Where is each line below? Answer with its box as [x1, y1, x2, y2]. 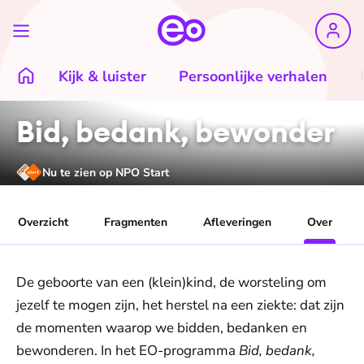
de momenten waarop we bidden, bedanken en [16, 318, 307, 338]
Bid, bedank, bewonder [16, 113, 336, 150]
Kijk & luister [58, 67, 146, 86]
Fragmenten [104, 214, 167, 231]
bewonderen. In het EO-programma [16, 341, 239, 361]
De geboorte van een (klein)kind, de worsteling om [16, 273, 327, 292]
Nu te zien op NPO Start [42, 164, 169, 180]
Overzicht [18, 214, 68, 231]
